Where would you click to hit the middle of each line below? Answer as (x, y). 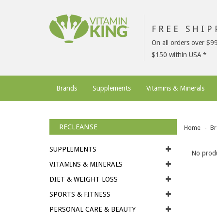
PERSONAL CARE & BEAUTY (93, 209)
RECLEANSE (78, 127)
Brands (67, 88)
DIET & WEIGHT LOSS (84, 179)
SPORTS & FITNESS (80, 194)
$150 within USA (177, 55)
